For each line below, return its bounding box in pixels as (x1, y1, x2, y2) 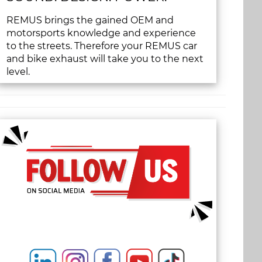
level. (6, 65, 30, 77)
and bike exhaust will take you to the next (6, 53, 204, 64)
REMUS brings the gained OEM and (6, 14, 174, 26)
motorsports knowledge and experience (6, 27, 196, 39)
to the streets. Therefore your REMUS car (6, 40, 198, 51)
